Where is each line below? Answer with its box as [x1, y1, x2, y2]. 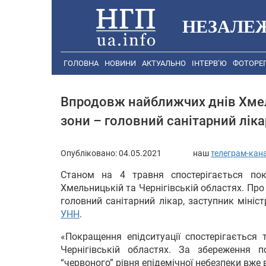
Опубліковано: [61, 148, 119, 158]
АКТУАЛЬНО [142, 59, 186, 68]
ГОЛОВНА [64, 59, 99, 68]
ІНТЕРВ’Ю [192, 59, 227, 68]
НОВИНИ [104, 59, 136, 68]
